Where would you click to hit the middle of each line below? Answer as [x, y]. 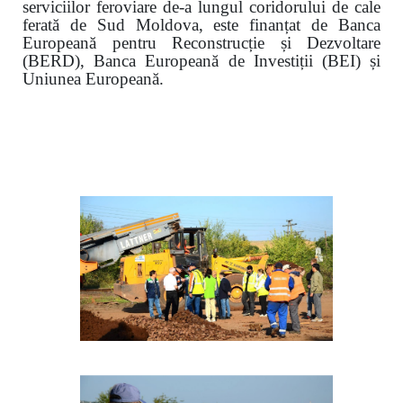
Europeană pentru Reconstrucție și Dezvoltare [201, 42]
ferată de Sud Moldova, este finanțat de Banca [201, 24]
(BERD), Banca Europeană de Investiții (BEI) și [201, 60]
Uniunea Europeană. [93, 78]
